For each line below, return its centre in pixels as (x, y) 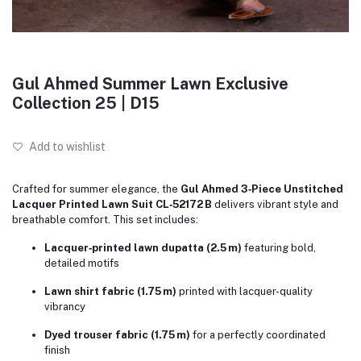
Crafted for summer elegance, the (96, 189)
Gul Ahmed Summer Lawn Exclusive (150, 84)
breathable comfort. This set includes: (105, 220)
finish (57, 350)
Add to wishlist (66, 147)
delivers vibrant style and (275, 204)
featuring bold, (279, 248)
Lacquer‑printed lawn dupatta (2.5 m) (143, 248)
